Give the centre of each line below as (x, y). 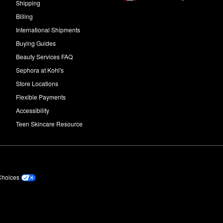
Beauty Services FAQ (45, 57)
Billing (25, 16)
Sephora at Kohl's (40, 70)
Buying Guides (36, 43)
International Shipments (48, 30)
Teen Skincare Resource (50, 124)
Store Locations (37, 84)
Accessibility (33, 111)
